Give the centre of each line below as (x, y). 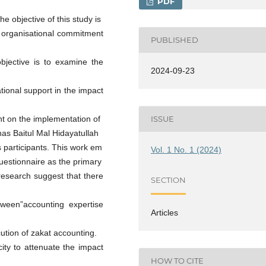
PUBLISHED (175, 40)
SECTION (169, 180)
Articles (165, 212)
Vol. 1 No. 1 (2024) (186, 149)
